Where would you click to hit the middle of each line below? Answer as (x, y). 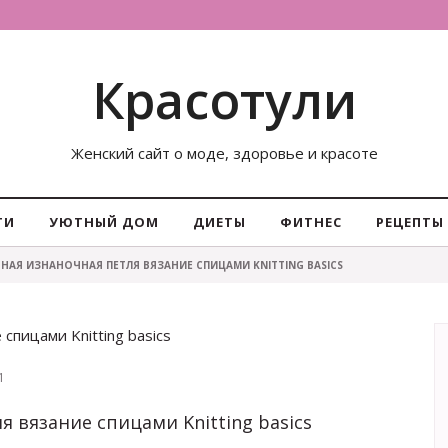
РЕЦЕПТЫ (410, 222)
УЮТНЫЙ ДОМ (104, 222)
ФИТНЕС (311, 222)
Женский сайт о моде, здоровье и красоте (224, 153)
